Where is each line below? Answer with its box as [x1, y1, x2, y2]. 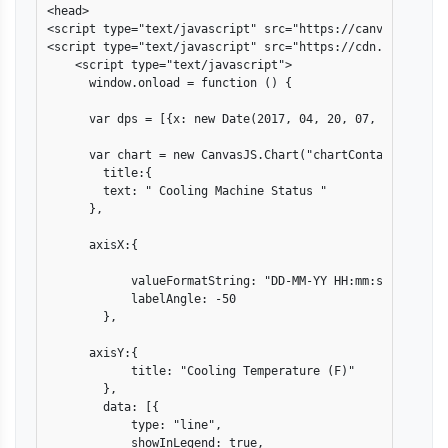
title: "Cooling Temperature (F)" [47, 364, 355, 378]
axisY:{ [47, 346, 138, 360]
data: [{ [47, 400, 159, 414]
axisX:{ [47, 238, 180, 252]
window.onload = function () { [47, 76, 292, 90]
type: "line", [47, 418, 222, 432]
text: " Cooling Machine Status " [47, 184, 327, 198]
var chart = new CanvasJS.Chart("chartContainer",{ [47, 148, 432, 162]
